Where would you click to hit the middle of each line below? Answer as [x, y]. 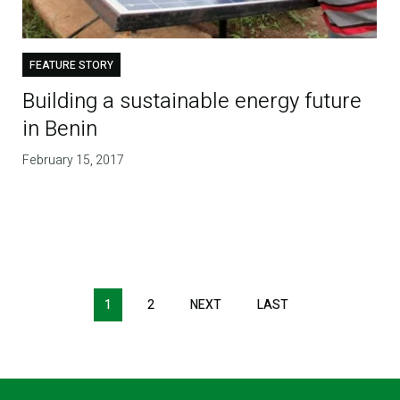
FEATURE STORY [72, 65]
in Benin [60, 129]
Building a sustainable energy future [192, 101]
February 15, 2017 [74, 160]
